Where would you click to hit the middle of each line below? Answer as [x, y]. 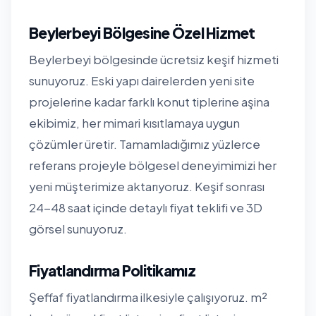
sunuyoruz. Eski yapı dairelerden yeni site [142, 80]
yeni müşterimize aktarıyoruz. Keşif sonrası [147, 186]
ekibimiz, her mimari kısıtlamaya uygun [134, 123]
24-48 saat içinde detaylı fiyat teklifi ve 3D [146, 207]
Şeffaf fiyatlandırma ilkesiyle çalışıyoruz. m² [148, 297]
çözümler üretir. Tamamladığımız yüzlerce [145, 144]
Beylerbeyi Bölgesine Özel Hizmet [142, 32]
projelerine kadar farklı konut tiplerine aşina [149, 102]
